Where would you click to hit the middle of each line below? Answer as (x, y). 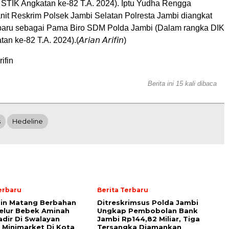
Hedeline (28, 121)
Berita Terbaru (123, 190)
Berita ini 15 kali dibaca (182, 84)
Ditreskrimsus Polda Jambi (148, 202)
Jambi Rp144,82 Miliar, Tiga (148, 219)
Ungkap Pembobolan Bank (147, 211)
